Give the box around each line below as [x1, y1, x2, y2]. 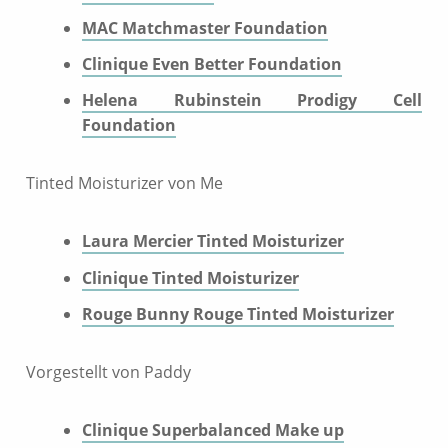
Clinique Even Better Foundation [82, 53, 342, 76]
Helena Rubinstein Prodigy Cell [82, 89, 422, 112]
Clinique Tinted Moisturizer [82, 266, 299, 289]
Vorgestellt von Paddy [26, 360, 191, 383]
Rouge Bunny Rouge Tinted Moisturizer [82, 302, 394, 325]
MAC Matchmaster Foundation [82, 16, 328, 39]
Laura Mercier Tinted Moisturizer [82, 230, 344, 253]
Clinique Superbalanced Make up [82, 418, 344, 441]
